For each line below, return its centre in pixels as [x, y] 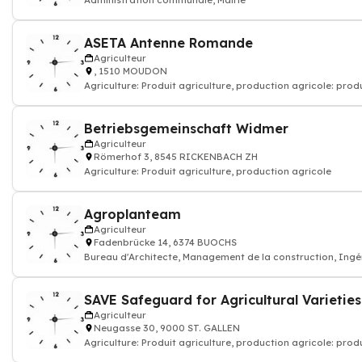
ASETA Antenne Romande [168, 43]
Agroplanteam [133, 214]
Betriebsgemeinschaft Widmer [186, 128]
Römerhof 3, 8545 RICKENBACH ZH [176, 157]
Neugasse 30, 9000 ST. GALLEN [167, 328]
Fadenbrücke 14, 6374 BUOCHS [165, 242]
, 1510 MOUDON [130, 71]
